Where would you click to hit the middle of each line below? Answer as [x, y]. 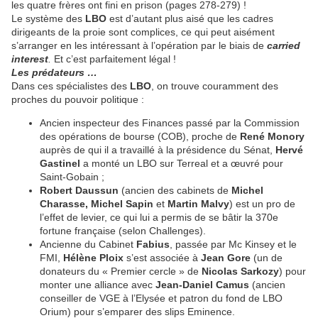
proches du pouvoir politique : [78, 100]
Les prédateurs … [54, 73]
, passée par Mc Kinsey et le [233, 245]
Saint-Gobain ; [72, 177]
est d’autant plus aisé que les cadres [190, 19]
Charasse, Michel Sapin [97, 204]
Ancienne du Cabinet [88, 245]
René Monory [272, 137]
